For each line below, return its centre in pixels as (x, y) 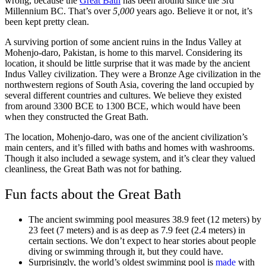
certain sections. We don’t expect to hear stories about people (142, 240)
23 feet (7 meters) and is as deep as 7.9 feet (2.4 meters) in (137, 230)
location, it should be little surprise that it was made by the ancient (127, 63)
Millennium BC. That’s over (59, 11)
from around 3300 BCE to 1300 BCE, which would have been (123, 106)
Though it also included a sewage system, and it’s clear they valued (130, 158)
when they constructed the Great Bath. (77, 116)
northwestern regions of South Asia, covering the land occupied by (129, 84)
